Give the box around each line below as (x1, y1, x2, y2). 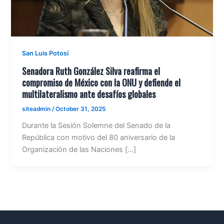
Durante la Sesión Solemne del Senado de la (22, 120, 171, 130)
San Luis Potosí (22, 49, 69, 57)
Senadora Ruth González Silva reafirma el (22, 64, 160, 78)
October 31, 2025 (55, 105, 106, 113)
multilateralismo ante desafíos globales (22, 87, 156, 101)
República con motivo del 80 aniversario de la (22, 132, 175, 142)
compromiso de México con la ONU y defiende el (22, 75, 181, 89)
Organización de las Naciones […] (22, 144, 136, 154)
